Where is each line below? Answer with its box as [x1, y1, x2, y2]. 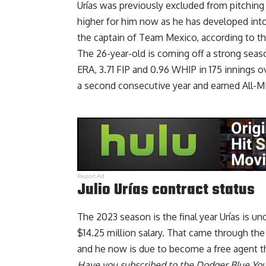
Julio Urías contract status [77, 178, 255, 202]
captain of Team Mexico [94, 31, 197, 43]
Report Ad [77, 172, 105, 179]
